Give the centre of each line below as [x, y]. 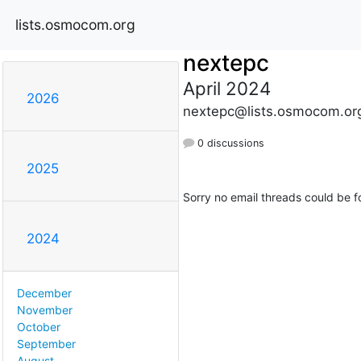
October [39, 327]
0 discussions [229, 143]
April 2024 [226, 88]
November [45, 310]
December [44, 293]
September [46, 344]
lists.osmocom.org [75, 24]
